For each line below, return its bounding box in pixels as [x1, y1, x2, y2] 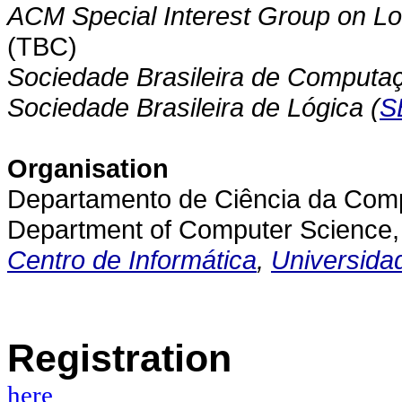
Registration [7, 336, 232, 380]
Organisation [7, 153, 169, 183]
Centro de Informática [7, 245, 257, 275]
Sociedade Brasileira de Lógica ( [7, 92, 380, 122]
